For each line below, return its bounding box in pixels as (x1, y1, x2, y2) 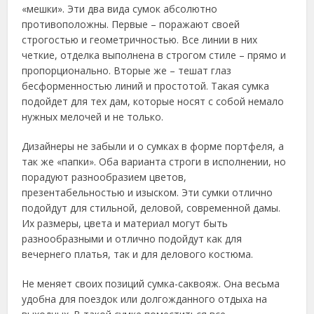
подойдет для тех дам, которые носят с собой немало (22, 95, 285, 108)
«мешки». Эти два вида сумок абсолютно (22, 2, 218, 15)
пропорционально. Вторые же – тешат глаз (22, 64, 232, 77)
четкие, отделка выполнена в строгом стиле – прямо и (22, 48, 287, 62)
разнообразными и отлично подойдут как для (22, 232, 243, 245)
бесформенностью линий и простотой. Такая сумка (22, 79, 270, 93)
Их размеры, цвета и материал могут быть (22, 217, 228, 230)
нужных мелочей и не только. (22, 110, 164, 123)
